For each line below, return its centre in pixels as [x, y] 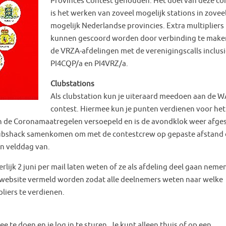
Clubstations [72, 84]
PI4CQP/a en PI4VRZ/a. [89, 64]
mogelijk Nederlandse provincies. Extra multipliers [137, 26]
